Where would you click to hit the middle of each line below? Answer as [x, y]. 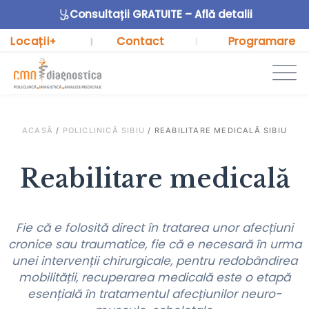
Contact [141, 41]
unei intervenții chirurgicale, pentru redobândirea [154, 261]
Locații [30, 41]
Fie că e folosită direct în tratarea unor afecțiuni [154, 228]
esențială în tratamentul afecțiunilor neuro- [154, 294]
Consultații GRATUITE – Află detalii [161, 14]
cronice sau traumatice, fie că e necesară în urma [154, 244]
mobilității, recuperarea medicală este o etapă [154, 277]
